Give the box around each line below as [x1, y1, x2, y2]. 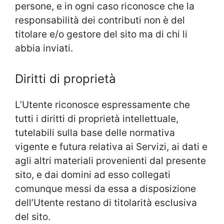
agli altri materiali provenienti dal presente [15, 154, 206, 166]
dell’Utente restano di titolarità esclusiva [15, 196, 197, 208]
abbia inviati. [15, 42, 73, 54]
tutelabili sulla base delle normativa [15, 126, 175, 138]
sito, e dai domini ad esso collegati [15, 168, 170, 180]
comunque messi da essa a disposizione [15, 182, 196, 194]
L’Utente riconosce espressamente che [15, 98, 190, 110]
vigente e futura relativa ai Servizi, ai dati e [15, 140, 207, 152]
